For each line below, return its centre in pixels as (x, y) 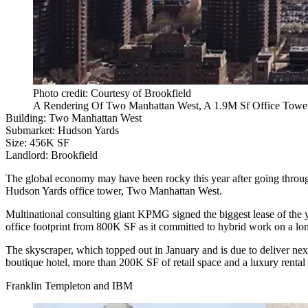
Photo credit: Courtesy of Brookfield (112, 93)
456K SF (49, 142)
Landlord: (28, 155)
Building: (27, 118)
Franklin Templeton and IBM (69, 285)
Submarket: (32, 130)
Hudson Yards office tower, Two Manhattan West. (114, 190)
